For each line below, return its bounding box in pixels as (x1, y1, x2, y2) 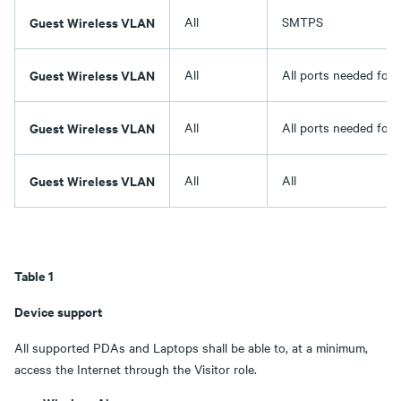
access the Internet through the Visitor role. (14, 360, 257, 378)
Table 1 (14, 266, 54, 285)
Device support (14, 302, 103, 320)
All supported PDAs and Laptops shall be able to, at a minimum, (14, 338, 368, 356)
